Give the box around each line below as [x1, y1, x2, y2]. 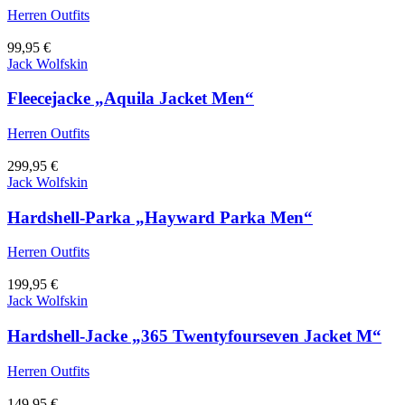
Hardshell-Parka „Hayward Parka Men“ [7, 207, 313, 227]
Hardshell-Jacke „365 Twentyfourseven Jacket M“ [7, 326, 381, 346]
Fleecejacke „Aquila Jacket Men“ [7, 89, 254, 108]
